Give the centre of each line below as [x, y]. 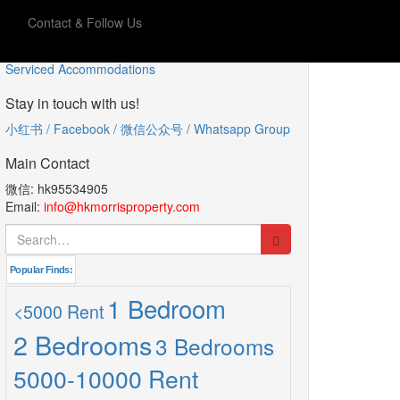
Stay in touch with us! [72, 103]
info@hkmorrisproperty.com [122, 206]
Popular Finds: [42, 270]
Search [25, 232]
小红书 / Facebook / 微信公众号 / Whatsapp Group [148, 129]
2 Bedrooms [83, 344]
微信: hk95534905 [57, 188]
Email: [25, 206]
